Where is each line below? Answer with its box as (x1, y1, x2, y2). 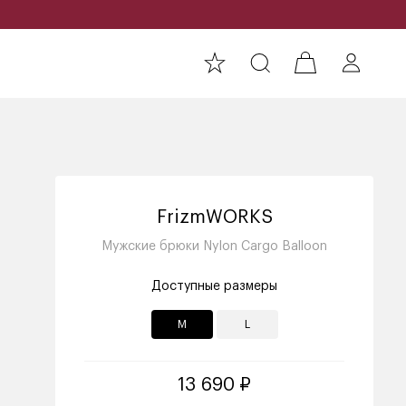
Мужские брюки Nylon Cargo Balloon (101, 240, 327, 253)
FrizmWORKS (156, 208, 273, 227)
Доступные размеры (151, 280, 277, 293)
